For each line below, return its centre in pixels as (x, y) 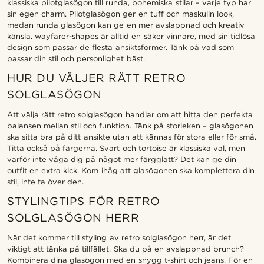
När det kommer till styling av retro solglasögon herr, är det (119, 238)
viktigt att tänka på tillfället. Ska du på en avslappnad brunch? (126, 249)
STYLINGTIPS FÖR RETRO (84, 202)
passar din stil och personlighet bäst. (76, 59)
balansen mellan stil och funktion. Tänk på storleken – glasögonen (130, 126)
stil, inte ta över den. (46, 182)
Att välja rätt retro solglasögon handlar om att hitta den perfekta (130, 115)
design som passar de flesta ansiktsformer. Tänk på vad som (121, 48)
